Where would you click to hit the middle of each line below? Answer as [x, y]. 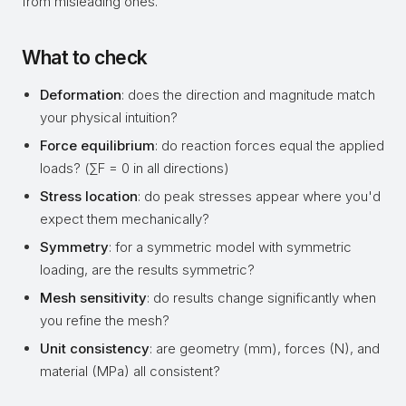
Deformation [81, 95]
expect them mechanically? [125, 219]
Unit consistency [95, 348]
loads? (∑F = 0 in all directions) [135, 168]
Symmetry [74, 247]
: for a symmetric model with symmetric [230, 247]
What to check [85, 58]
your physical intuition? [109, 117]
